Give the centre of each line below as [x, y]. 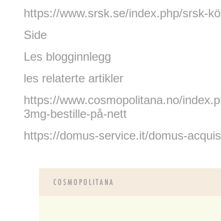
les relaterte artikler [74, 78]
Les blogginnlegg [67, 56]
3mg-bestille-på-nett [75, 113]
